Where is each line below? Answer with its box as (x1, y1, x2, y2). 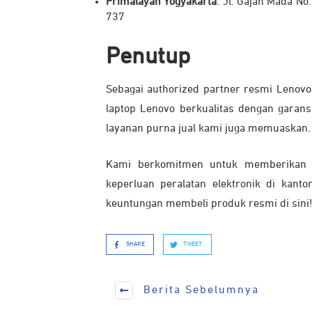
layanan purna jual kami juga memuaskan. (106, 123, 311, 135)
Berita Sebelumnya (143, 284, 259, 296)
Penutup (106, 45, 190, 69)
